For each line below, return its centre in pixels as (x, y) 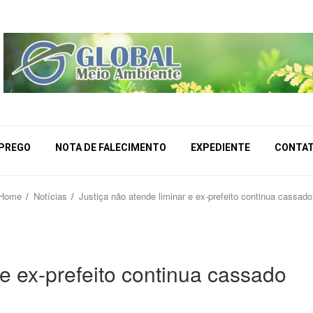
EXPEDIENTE (220, 147)
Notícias (50, 196)
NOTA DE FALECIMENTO (111, 147)
